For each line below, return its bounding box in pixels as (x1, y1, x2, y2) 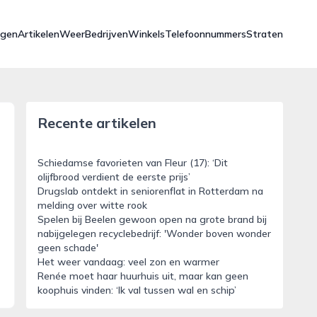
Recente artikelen (37, 114, 156, 132)
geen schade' (37, 241, 98, 254)
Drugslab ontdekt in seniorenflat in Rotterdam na (37, 185, 263, 197)
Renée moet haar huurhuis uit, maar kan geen (37, 270, 248, 282)
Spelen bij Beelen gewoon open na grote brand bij (37, 213, 267, 226)
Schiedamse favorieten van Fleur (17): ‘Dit (37, 156, 228, 169)
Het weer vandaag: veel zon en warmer (37, 255, 219, 268)
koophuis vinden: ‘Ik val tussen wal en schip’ (37, 284, 236, 296)
